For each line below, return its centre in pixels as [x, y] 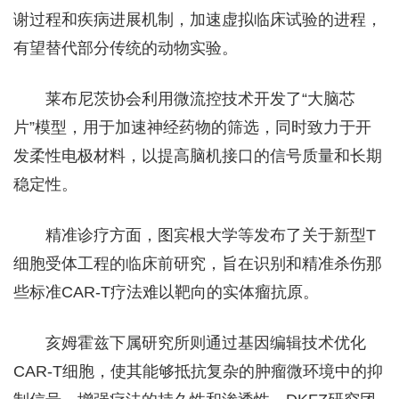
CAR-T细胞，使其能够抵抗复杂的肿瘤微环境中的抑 [198, 371]
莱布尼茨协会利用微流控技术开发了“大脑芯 [200, 98]
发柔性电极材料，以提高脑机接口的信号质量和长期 [198, 155]
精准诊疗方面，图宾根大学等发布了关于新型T [211, 235]
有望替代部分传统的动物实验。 [126, 48]
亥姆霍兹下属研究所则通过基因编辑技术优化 [206, 342]
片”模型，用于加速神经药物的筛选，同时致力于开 [192, 127]
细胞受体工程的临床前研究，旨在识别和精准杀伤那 [198, 263]
